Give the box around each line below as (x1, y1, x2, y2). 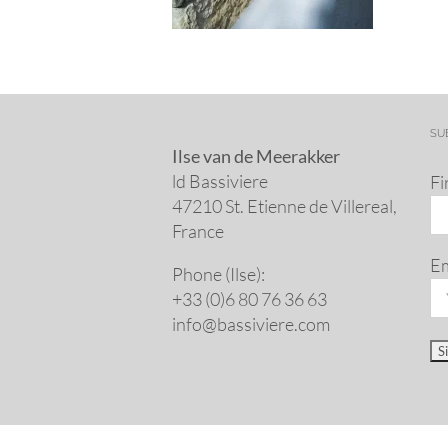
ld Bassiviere (172, 170, 268, 192)
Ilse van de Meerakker (172, 145, 340, 167)
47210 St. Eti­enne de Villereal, (172, 195, 397, 217)
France (172, 220, 224, 242)
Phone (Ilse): (172, 263, 265, 285)
